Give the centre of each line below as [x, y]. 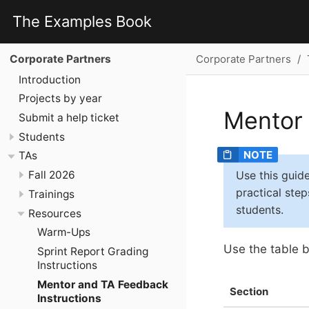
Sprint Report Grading [93, 252]
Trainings [51, 194]
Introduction [50, 79]
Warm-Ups [64, 232]
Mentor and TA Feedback [103, 284]
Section [249, 291]
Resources [54, 213]
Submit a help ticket [69, 117]
